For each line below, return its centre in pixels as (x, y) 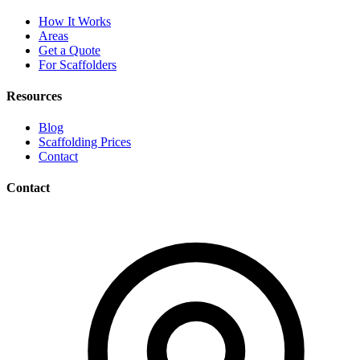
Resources (34, 96)
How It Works (75, 21)
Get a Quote (70, 50)
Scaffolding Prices (85, 142)
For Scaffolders (78, 64)
